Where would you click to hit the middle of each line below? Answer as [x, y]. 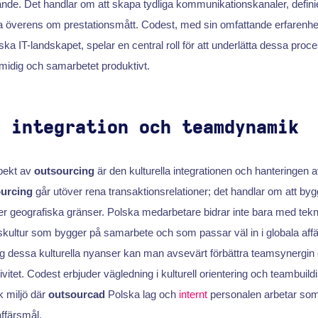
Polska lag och [142, 295]
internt [193, 295]
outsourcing [64, 171]
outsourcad [76, 295]
